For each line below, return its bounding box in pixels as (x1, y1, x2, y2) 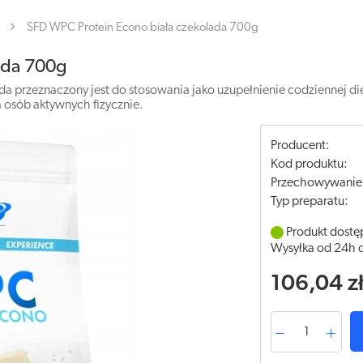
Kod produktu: (271, 158, 348, 171)
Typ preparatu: (271, 195, 349, 208)
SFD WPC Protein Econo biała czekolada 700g (27, 22, 258, 34)
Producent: (271, 139, 331, 152)
